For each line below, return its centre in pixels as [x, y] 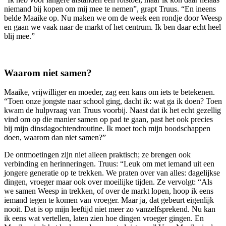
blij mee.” [19, 36]
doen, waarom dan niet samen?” [55, 138]
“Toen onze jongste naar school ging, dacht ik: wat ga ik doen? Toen [113, 101]
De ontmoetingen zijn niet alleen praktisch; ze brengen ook [97, 155]
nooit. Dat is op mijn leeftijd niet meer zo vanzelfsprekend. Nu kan [110, 209]
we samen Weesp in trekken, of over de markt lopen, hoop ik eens [109, 191]
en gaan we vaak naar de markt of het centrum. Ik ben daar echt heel [112, 27]
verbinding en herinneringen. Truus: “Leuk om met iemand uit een [109, 164]
